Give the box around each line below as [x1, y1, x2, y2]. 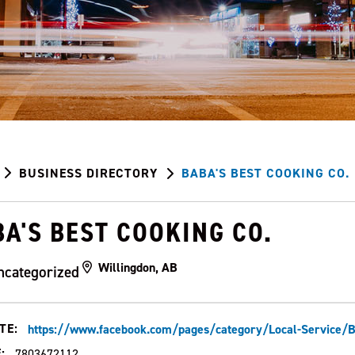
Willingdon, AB [98, 259, 181, 276]
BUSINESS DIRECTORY [19, 165, 158, 182]
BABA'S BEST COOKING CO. [181, 165, 349, 182]
